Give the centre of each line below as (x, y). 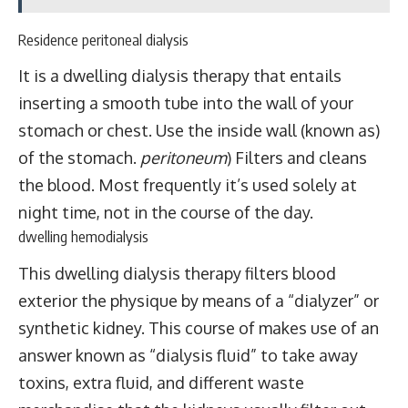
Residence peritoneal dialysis (103, 39)
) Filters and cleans (297, 158)
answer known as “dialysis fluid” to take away (188, 355)
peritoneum (184, 158)
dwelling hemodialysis (83, 236)
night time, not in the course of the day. (166, 212)
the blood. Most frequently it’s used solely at (188, 185)
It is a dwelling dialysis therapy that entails (180, 76)
